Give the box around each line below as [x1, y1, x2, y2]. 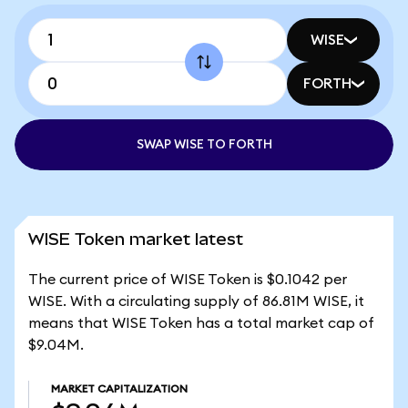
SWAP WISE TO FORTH [136, 138, 272, 151]
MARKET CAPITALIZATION [51, 383, 188, 394]
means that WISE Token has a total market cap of [28, 316, 374, 331]
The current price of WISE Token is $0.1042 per [28, 272, 347, 287]
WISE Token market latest [28, 229, 243, 249]
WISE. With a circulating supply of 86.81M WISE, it [28, 294, 364, 309]
